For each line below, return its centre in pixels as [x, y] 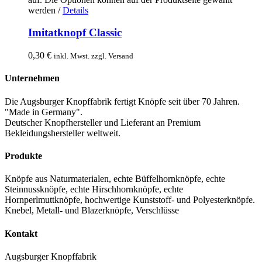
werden [43, 10]
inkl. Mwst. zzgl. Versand [94, 56]
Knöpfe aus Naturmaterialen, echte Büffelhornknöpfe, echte [115, 179]
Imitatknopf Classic [75, 33]
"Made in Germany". [44, 112]
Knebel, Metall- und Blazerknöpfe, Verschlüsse [92, 211]
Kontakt [21, 233]
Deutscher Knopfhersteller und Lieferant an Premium [103, 122]
